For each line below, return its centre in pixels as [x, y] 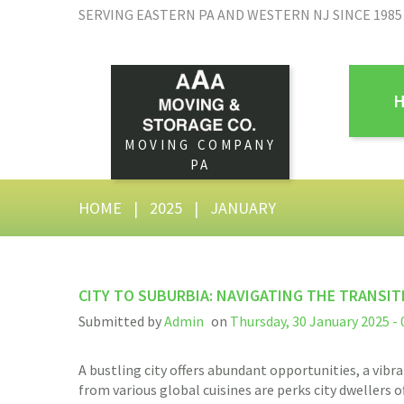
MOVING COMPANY [200, 145]
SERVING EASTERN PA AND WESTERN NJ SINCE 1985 [240, 14]
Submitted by [121, 321]
